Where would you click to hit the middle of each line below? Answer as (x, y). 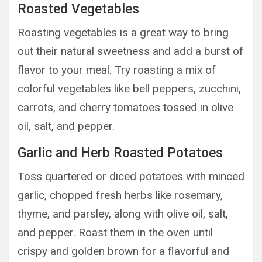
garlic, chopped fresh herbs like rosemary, (120, 195)
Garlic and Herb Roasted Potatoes (120, 153)
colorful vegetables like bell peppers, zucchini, (129, 88)
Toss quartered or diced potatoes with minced (131, 176)
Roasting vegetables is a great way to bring (123, 32)
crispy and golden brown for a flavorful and (123, 251)
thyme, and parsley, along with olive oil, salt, (123, 213)
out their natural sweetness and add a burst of (130, 51)
